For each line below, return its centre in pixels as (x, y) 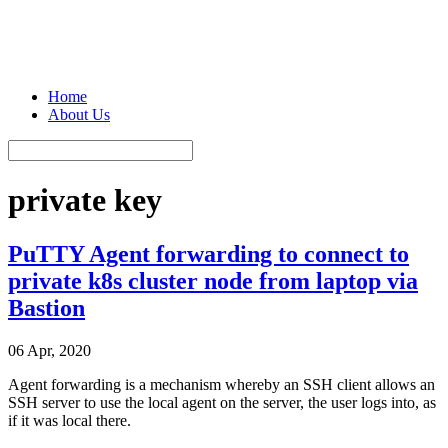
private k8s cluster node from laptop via (213, 280)
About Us (79, 114)
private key (85, 200)
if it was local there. (69, 420)
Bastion (46, 307)
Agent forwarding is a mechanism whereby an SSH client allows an (221, 384)
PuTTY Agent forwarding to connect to (208, 253)
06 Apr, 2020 (49, 350)
